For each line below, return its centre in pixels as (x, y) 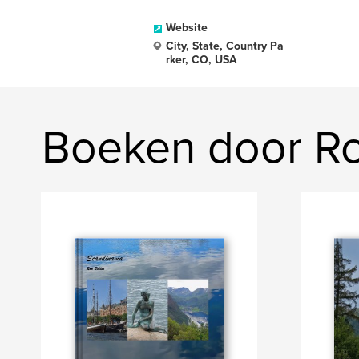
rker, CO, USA (202, 60)
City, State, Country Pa (225, 46)
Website (187, 28)
